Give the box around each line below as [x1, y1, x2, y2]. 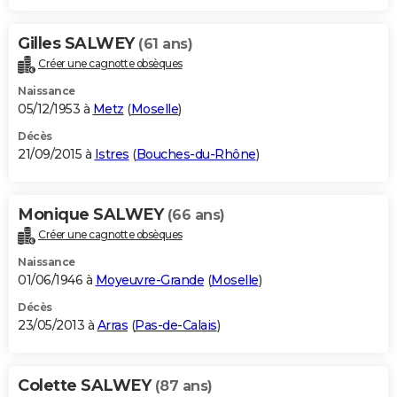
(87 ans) [154, 378, 213, 395]
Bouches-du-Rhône [136, 146, 256, 163]
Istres [94, 146, 129, 163]
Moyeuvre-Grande [95, 272, 204, 289]
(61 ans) [138, 35, 192, 53]
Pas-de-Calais [135, 317, 217, 334]
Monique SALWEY [18, 205, 167, 225]
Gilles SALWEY [18, 34, 138, 54]
